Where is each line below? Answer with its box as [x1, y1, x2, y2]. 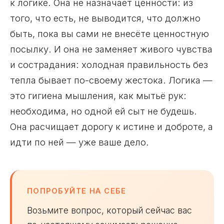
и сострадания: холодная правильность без [10, 59, 208, 70]
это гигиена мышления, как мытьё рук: [10, 90, 186, 101]
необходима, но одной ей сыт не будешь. [10, 105, 197, 117]
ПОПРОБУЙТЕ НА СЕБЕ [27, 186, 126, 195]
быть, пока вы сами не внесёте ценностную [10, 28, 209, 39]
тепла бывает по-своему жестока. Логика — [10, 74, 212, 86]
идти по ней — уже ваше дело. [10, 136, 149, 148]
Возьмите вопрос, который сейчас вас [27, 205, 192, 216]
